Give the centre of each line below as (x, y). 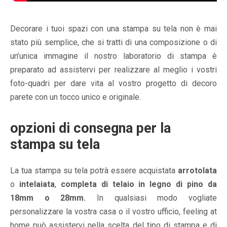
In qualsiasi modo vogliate (152, 198)
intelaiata (37, 184)
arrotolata (197, 171)
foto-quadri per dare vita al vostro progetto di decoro (113, 83)
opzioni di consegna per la (90, 128)
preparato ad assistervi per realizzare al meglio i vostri (113, 69)
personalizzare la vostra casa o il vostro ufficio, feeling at (113, 212)
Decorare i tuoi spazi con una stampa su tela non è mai (113, 28)
